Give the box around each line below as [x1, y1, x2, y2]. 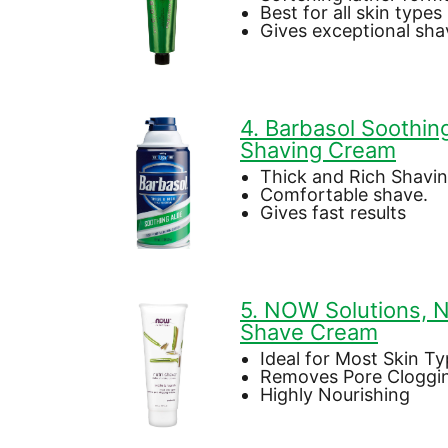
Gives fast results [260, 201, 406, 223]
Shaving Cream [240, 136, 396, 163]
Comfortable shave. [260, 183, 428, 205]
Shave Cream [240, 318, 378, 345]
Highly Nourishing [260, 383, 410, 405]
